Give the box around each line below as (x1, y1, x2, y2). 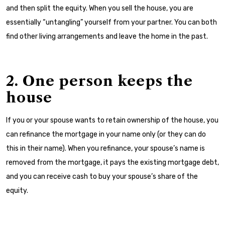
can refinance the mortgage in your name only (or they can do (6, 130, 206, 139)
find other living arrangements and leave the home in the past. (6, 32, 209, 41)
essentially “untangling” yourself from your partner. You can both (6, 18, 217, 27)
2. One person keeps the (6, 72, 193, 89)
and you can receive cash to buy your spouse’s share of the (6, 172, 198, 181)
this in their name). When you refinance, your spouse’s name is (6, 144, 205, 153)
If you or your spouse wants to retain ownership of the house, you (6, 116, 218, 125)
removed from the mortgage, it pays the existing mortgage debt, (6, 158, 219, 167)
